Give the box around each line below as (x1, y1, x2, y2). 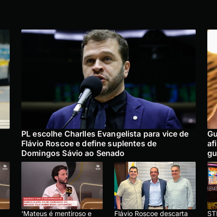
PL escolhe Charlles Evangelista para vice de (21, 129, 189, 139)
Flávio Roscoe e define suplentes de (21, 139, 157, 149)
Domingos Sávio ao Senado (21, 148, 125, 158)
